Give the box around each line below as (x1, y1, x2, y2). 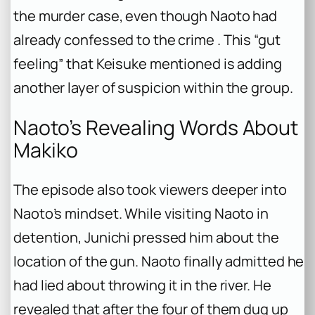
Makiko (13, 136, 78, 164)
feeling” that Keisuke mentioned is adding (13, 54, 282, 74)
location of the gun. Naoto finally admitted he (13, 252, 304, 271)
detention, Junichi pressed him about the (13, 228, 279, 247)
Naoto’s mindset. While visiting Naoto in (13, 204, 269, 224)
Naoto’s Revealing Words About (13, 113, 299, 141)
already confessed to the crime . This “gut (13, 30, 281, 50)
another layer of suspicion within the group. (13, 78, 293, 98)
